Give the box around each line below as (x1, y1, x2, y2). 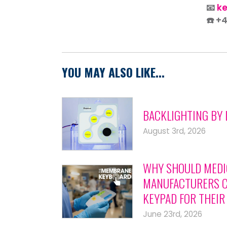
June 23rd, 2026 (143, 209, 202, 220)
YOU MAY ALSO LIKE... (62, 63, 165, 81)
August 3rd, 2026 (143, 126, 206, 137)
